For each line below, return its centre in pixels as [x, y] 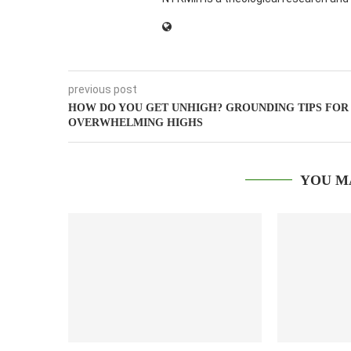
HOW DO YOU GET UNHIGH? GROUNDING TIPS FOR [208, 108]
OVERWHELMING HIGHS [136, 123]
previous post [103, 90]
